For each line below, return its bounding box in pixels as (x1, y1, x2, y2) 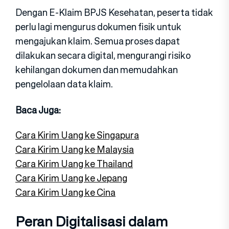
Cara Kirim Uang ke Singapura (15, 128, 139, 142)
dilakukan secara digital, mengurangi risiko (15, 48, 191, 62)
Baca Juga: (15, 103, 61, 117)
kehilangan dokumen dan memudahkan (15, 62, 178, 76)
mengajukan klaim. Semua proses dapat (15, 34, 180, 48)
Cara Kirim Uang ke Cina (15, 185, 116, 199)
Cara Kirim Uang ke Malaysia (15, 142, 134, 156)
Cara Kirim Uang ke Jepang (15, 171, 127, 185)
